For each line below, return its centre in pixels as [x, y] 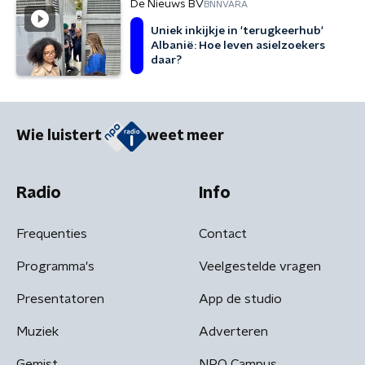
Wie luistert [59, 136]
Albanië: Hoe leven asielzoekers [238, 46]
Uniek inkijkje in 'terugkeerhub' [237, 31]
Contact [223, 233]
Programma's [55, 266]
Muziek [37, 331]
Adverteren [233, 331]
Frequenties [52, 233]
